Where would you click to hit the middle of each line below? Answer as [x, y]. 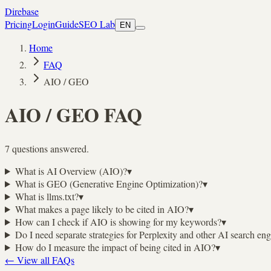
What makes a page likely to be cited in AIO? [102, 209]
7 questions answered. [47, 148]
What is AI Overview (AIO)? [71, 171]
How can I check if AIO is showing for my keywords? [118, 221]
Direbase [22, 11]
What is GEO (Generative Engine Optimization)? [109, 183]
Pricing [18, 24]
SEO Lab [97, 24]
